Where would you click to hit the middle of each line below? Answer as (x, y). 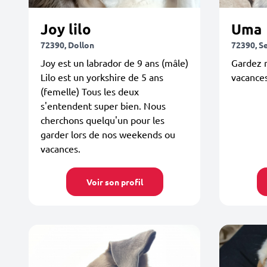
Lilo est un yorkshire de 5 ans (102, 77)
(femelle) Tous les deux (90, 91)
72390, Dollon (67, 45)
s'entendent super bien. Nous (103, 105)
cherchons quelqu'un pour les (103, 120)
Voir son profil (114, 182)
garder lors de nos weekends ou (108, 134)
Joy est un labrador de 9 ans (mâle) (114, 63)
